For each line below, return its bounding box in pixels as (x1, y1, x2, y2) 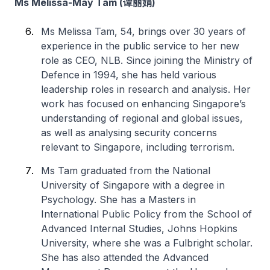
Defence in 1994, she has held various (41, 69, 216, 81)
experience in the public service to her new (41, 40, 239, 52)
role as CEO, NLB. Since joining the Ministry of (41, 54, 253, 66)
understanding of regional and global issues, (41, 112, 243, 124)
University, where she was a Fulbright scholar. (41, 237, 253, 249)
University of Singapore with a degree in (41, 179, 225, 191)
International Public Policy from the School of (41, 208, 252, 220)
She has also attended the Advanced (41, 251, 209, 263)
